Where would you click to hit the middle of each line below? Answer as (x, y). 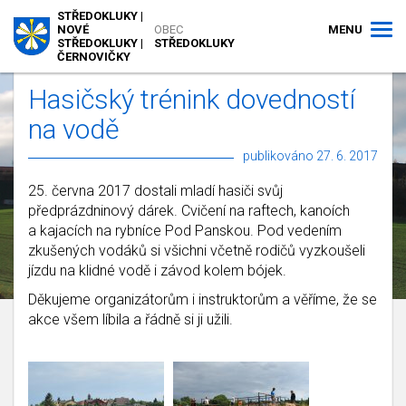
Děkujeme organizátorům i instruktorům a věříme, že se (203, 300)
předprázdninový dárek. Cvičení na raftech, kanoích (189, 211)
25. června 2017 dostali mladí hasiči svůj (155, 191)
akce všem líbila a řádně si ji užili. (130, 319)
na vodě (74, 129)
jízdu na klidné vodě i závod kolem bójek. (157, 271)
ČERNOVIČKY (93, 57)
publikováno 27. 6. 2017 (310, 156)
